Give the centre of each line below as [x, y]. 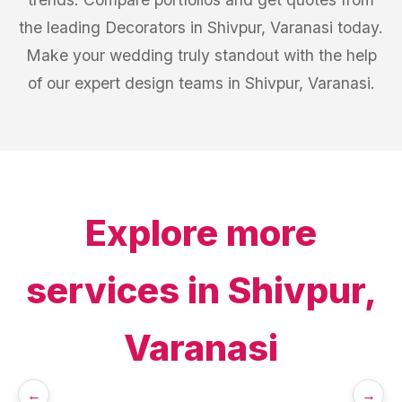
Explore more [201, 233]
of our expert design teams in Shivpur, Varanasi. [201, 83]
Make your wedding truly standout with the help [201, 55]
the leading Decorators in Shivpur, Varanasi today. [201, 27]
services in [127, 290]
